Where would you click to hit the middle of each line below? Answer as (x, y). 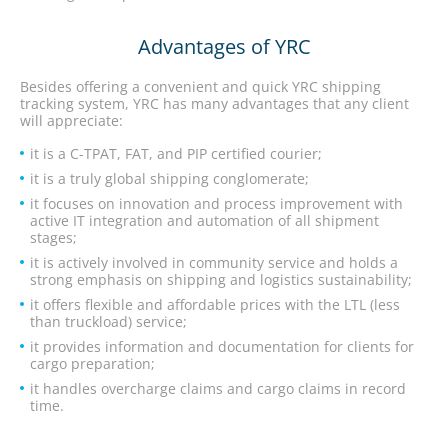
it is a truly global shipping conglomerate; (169, 178)
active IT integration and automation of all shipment (204, 220)
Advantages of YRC (224, 46)
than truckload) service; (108, 321)
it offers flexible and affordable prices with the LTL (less (215, 304)
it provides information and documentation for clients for (222, 346)
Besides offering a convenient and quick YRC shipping (200, 86)
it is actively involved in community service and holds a (214, 262)
